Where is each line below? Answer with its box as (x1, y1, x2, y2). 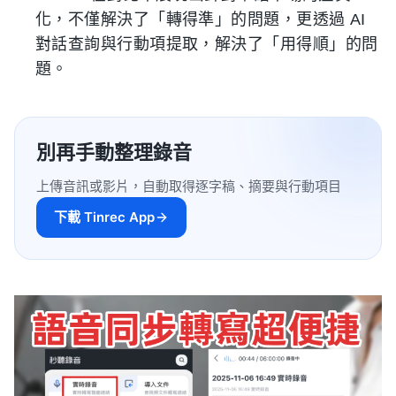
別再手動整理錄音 (36, 141, 192, 164)
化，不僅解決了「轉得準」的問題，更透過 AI (35, 11, 366, 28)
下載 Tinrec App (54, 209, 155, 225)
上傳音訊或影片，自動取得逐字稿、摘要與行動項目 (36, 178, 341, 194)
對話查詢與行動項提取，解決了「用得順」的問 (35, 35, 378, 53)
